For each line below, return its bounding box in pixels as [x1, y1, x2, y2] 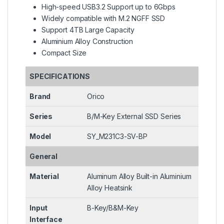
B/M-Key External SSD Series [87, 112, 181, 121]
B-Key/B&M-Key [87, 203, 139, 212]
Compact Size [41, 48, 87, 57]
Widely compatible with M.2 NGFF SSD [41, 14, 165, 23]
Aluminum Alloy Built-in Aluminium [87, 172, 191, 181]
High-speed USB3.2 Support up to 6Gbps [41, 2, 175, 11]
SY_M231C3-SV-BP [87, 132, 147, 141]
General [29, 152, 58, 161]
